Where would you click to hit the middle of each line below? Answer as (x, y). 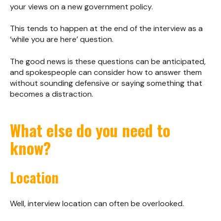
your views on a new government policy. (81, 6)
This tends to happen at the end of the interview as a (106, 29)
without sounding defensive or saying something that (106, 83)
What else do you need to (90, 130)
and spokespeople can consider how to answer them (106, 72)
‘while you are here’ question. (62, 39)
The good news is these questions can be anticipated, (108, 61)
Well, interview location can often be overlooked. (97, 203)
